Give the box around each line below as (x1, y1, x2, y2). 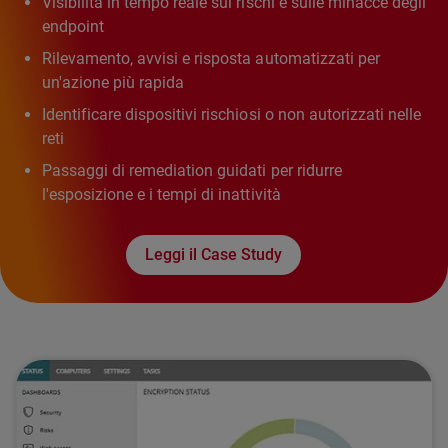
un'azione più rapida (42, 72, 185, 92)
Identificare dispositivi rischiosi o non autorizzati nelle (42, 104, 421, 124)
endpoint (42, 16, 105, 36)
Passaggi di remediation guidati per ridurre (42, 160, 342, 180)
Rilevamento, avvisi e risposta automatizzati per (42, 48, 380, 68)
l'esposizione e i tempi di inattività (42, 184, 281, 204)
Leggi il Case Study (144, 244, 283, 264)
